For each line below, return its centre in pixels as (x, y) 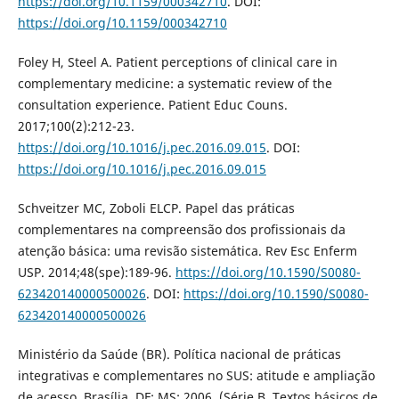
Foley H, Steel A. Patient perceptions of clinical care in (177, 62)
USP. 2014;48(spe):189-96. (96, 273)
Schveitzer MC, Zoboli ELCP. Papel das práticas (156, 208)
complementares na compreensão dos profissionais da (181, 230)
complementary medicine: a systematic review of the (175, 84)
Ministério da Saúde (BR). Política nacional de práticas (179, 354)
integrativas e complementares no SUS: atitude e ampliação (196, 376)
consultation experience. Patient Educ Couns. (152, 105)
